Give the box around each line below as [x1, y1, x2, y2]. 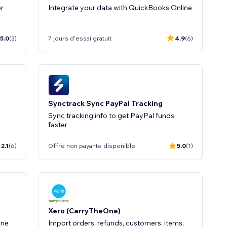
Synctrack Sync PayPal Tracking [48, 98, 163, 108]
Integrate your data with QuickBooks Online [48, 3, 192, 12]
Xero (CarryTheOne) [48, 206, 121, 215]
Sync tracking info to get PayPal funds [48, 110, 174, 120]
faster [48, 120, 67, 129]
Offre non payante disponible [48, 142, 135, 149]
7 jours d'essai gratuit [48, 34, 111, 42]
